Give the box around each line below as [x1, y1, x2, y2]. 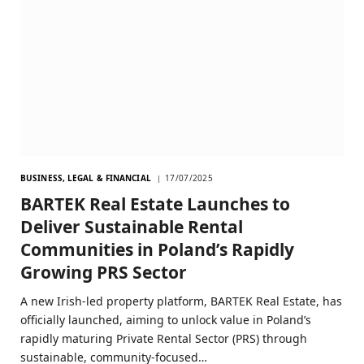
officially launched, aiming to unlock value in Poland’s [20, 312, 311, 328]
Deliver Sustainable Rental [20, 215, 243, 239]
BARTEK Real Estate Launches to [20, 193, 290, 216]
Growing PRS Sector [20, 261, 187, 284]
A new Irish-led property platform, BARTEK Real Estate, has [20, 293, 342, 310]
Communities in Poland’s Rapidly [20, 238, 294, 262]
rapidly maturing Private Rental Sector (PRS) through [20, 331, 307, 347]
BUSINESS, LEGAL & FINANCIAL [20, 172, 151, 184]
